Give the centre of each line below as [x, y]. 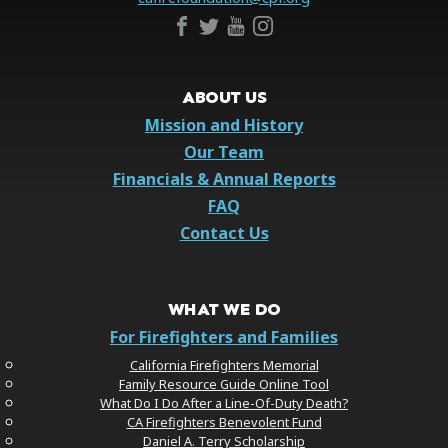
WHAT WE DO [224, 308]
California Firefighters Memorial [224, 364]
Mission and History [224, 124]
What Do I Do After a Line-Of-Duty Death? [224, 402]
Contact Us [224, 232]
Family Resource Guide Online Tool [224, 383]
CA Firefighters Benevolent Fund [224, 421]
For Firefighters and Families [224, 336]
